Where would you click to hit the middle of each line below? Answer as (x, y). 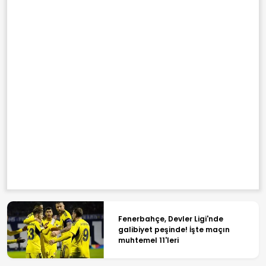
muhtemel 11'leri (148, 240)
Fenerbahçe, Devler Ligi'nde (170, 218)
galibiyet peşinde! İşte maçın (174, 229)
